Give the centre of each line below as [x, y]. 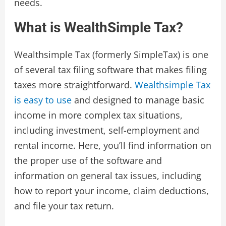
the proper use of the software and [88, 161]
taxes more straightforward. [74, 85]
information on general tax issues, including [107, 176]
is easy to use [43, 100]
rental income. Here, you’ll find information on [112, 146]
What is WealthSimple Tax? [98, 28]
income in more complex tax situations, [98, 115]
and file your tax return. [64, 206]
